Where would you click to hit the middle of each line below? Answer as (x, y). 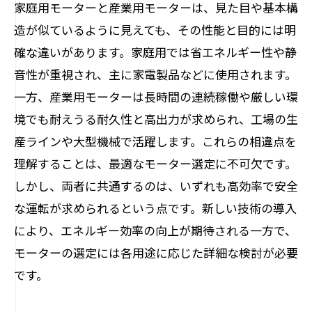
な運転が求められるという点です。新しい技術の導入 (155, 208)
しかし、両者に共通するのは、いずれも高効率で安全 (156, 186)
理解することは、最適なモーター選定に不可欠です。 (155, 163)
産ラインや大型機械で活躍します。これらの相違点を (155, 141)
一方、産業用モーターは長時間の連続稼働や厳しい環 (156, 96)
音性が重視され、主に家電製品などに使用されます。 (155, 74)
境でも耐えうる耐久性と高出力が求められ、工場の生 (156, 119)
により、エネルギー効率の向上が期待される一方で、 (155, 230)
